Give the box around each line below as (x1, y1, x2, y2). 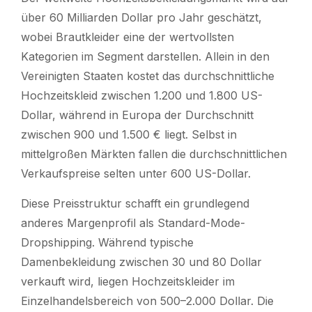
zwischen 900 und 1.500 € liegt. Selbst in (21, 127, 237, 141)
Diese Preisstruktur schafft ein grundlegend (21, 196, 249, 210)
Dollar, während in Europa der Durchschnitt (21, 107, 253, 122)
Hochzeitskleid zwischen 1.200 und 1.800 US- (21, 88, 263, 102)
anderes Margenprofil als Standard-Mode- (21, 215, 245, 230)
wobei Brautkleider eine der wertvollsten (21, 29, 234, 44)
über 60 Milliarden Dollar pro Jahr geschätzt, (21, 10, 262, 24)
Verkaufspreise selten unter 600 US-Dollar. (21, 166, 251, 180)
